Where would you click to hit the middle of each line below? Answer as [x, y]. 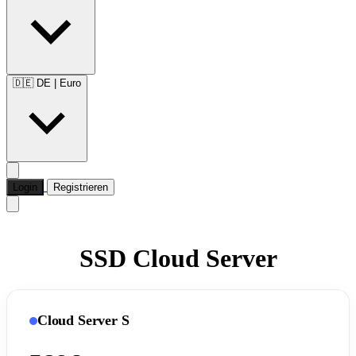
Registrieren [81, 187]
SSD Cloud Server [178, 258]
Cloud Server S [83, 320]
